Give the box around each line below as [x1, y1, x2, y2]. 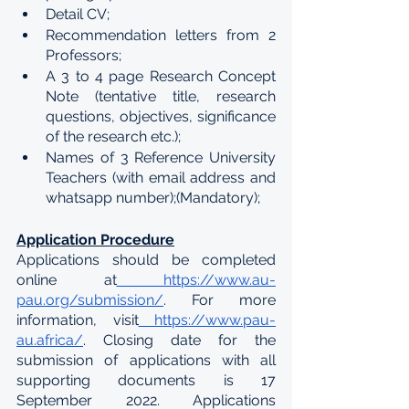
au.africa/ [16, 331, 83, 349]
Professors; [46, 47, 121, 64]
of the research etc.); [46, 128, 181, 145]
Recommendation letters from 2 [46, 26, 276, 44]
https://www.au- [116, 271, 276, 288]
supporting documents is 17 [16, 372, 276, 389]
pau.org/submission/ [16, 291, 163, 309]
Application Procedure [16, 231, 174, 248]
